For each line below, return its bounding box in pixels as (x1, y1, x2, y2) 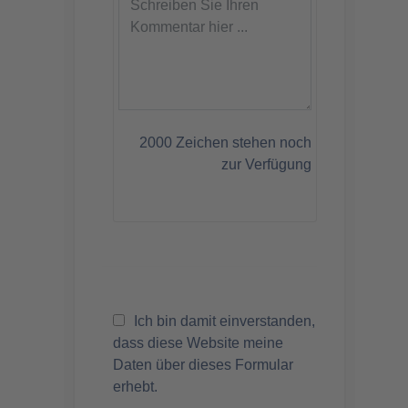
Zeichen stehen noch (172, 134, 311, 150)
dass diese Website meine (113, 334, 283, 351)
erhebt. (113, 378, 158, 394)
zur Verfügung (221, 156, 311, 172)
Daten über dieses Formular (113, 356, 293, 372)
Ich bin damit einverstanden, (130, 312, 315, 329)
